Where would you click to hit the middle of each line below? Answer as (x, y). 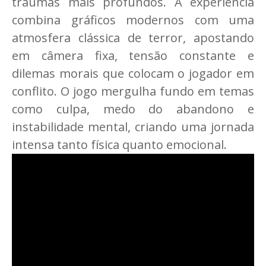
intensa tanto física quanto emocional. (119, 145)
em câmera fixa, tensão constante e (133, 56)
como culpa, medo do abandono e (133, 109)
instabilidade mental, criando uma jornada (133, 127)
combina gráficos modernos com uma (133, 20)
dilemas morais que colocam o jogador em (133, 74)
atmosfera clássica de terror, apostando (133, 38)
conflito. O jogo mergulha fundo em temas (133, 91)
